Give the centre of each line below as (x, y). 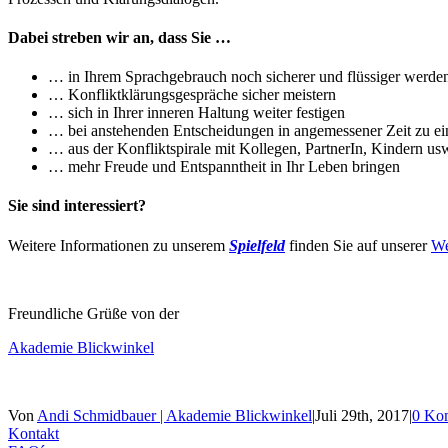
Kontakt (33, 433)
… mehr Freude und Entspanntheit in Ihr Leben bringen (224, 167)
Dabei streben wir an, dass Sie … (119, 37)
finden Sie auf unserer (358, 245)
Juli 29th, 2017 (362, 415)
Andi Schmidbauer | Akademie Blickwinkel (174, 415)
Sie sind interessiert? (77, 206)
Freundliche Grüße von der (93, 313)
